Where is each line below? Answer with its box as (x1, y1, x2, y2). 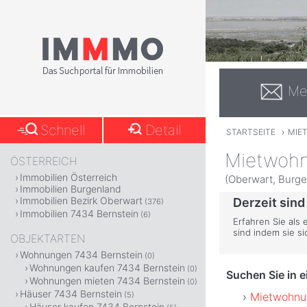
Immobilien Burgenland (20, 183, 121, 195)
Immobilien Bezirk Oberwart (20, 195, 143, 206)
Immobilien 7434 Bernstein (20, 208, 138, 219)
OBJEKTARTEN (10, 232, 85, 245)
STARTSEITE (225, 127, 275, 138)
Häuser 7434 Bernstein (20, 288, 122, 299)
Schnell (40, 122, 86, 138)
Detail (145, 122, 182, 138)
